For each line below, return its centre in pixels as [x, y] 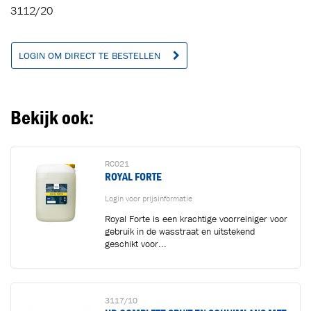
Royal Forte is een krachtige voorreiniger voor [196, 219]
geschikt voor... [136, 244]
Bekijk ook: [52, 117]
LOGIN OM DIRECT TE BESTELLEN [91, 56]
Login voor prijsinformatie [149, 198]
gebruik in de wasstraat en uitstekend [180, 231]
